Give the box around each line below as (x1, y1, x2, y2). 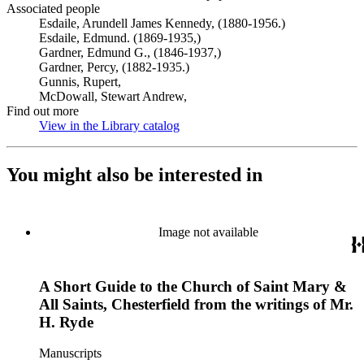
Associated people (6, 2, 100, 15)
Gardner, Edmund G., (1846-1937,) (39, 45, 221, 59)
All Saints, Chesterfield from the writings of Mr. (39, 295, 353, 313)
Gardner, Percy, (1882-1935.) (39, 60, 189, 74)
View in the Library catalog (39, 119, 180, 132)
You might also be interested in (6, 163, 262, 185)
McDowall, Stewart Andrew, (39, 89, 187, 103)
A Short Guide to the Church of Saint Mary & (39, 277, 347, 295)
